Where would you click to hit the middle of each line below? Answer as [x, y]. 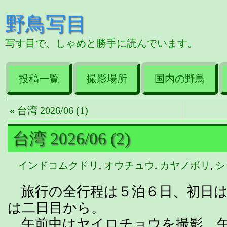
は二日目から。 [56, 207]
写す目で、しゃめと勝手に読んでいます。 [101, 43]
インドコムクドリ [58, 165]
